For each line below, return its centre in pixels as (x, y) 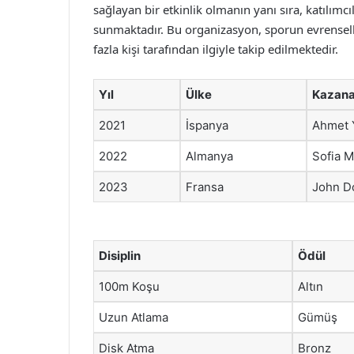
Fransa (205, 187)
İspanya (207, 125)
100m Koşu (129, 286)
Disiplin (120, 255)
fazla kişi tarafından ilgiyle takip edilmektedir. (216, 49)
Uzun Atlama (134, 317)
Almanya (209, 156)
